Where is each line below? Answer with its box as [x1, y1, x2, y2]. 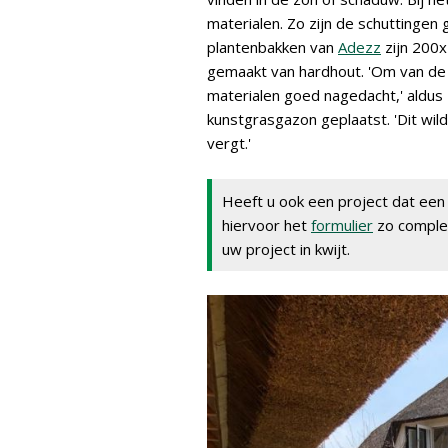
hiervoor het [222, 215, 311, 235]
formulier [311, 215, 373, 235]
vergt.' [207, 133, 251, 153]
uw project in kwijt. [222, 239, 350, 259]
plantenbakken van [207, 37, 338, 57]
